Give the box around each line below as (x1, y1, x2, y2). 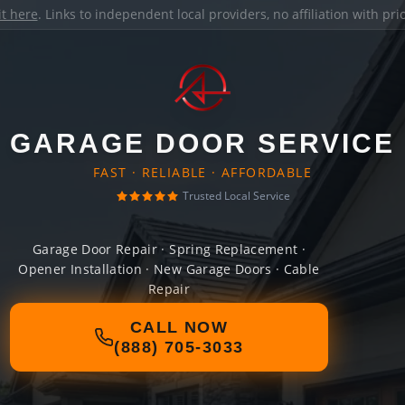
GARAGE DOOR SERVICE (10, 128, 395, 158)
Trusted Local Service (182, 188, 290, 203)
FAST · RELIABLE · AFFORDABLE (92, 164, 313, 181)
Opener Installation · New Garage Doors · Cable (18, 260, 320, 278)
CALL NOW (129, 318, 229, 336)
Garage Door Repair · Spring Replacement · (32, 240, 306, 258)
